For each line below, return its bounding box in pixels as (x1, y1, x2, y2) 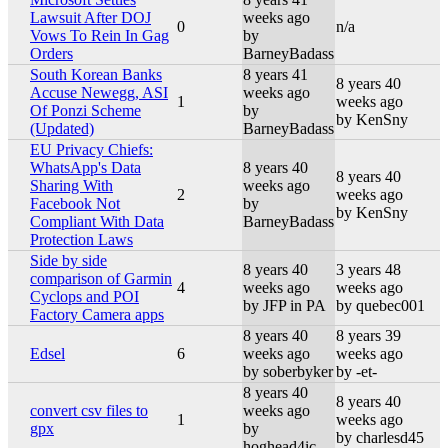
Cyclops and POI (30, 287, 139, 305)
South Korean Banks (30, 65, 162, 83)
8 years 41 (243, 65, 308, 83)
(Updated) (30, 119, 94, 137)
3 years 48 (336, 260, 401, 278)
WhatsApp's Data (30, 158, 141, 176)
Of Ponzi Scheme (30, 101, 141, 119)
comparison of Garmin (30, 269, 172, 287)
